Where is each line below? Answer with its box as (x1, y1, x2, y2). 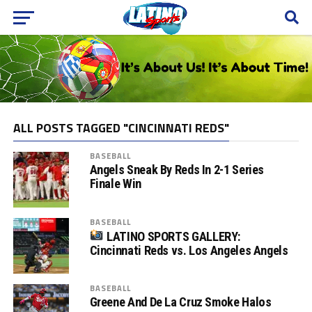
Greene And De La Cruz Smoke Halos (89, 294, 272, 309)
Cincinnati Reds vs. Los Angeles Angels (89, 242, 288, 258)
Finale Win (89, 175, 141, 191)
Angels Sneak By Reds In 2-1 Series (89, 162, 265, 177)
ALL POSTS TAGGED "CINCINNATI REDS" (13, 118, 229, 137)
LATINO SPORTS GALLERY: (104, 228, 241, 244)
